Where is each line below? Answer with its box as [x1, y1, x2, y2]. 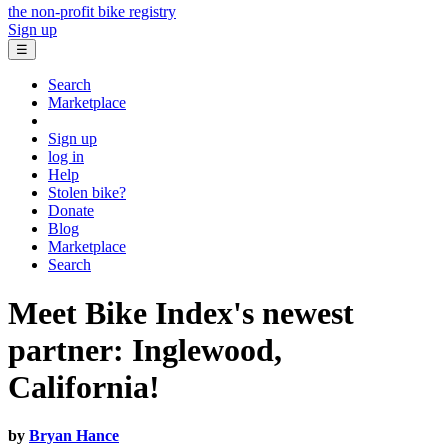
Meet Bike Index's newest [8, 295, 354, 332]
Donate [48, 201, 94, 219]
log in [48, 147, 84, 165]
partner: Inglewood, [8, 332, 282, 369]
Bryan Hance [29, 427, 119, 445]
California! [8, 369, 160, 406]
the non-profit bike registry [8, 2, 176, 20]
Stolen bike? [48, 183, 126, 201]
